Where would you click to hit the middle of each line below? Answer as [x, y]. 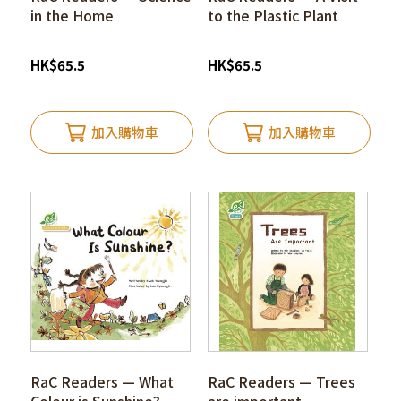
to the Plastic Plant [273, 16]
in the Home [72, 16]
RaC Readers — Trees [281, 382]
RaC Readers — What [102, 382]
